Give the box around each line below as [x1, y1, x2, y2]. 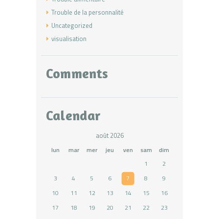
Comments [46, 65, 109, 82]
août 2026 [95, 130, 124, 140]
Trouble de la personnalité [51, 7, 124, 17]
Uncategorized [51, 20, 92, 30]
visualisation [51, 33, 87, 44]
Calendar [46, 107, 101, 124]
